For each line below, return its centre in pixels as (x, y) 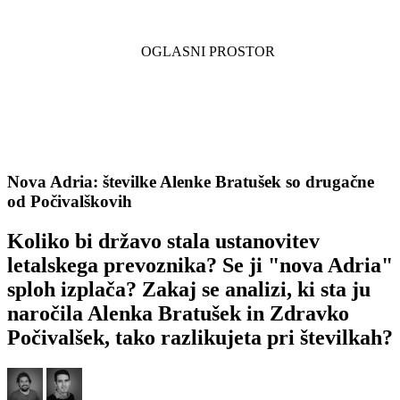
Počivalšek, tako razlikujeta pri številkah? (200, 337)
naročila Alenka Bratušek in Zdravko (178, 313)
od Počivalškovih (70, 202)
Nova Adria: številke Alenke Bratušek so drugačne (191, 182)
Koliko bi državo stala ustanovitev (163, 241)
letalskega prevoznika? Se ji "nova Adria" (200, 265)
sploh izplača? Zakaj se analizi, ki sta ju (189, 289)
